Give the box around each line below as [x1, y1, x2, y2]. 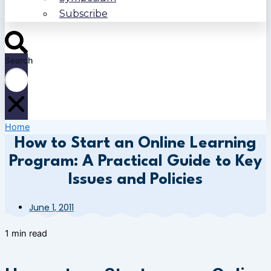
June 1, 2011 [29, 201, 74, 214]
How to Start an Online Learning [15, 135, 256, 152]
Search [5, 54, 33, 65]
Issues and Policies [68, 172, 203, 188]
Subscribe [59, 8, 108, 20]
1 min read [5, 227, 47, 239]
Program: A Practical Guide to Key [9, 154, 262, 170]
